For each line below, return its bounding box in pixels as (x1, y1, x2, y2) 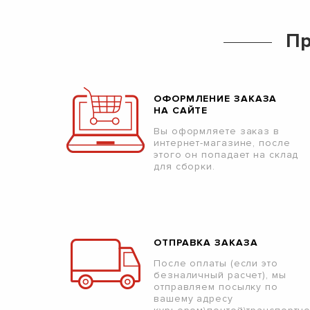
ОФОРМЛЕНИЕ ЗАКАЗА (154, 93, 277, 104)
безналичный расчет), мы (154, 269, 286, 281)
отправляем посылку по (154, 281, 278, 293)
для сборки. (154, 161, 215, 172)
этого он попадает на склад (154, 149, 299, 161)
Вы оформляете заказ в (154, 125, 280, 137)
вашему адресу (154, 293, 233, 304)
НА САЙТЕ (154, 104, 208, 116)
